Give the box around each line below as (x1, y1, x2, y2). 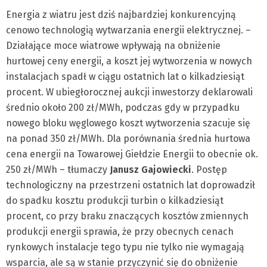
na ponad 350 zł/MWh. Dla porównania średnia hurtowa (6, 133, 250, 145)
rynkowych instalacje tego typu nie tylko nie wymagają (6, 241, 244, 253)
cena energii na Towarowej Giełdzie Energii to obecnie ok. (6, 148, 258, 160)
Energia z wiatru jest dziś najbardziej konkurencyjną (6, 9, 236, 21)
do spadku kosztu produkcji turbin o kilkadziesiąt (6, 195, 223, 207)
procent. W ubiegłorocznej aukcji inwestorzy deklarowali (6, 86, 253, 98)
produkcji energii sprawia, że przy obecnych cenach (6, 226, 234, 238)
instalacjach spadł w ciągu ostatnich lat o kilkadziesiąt (6, 71, 244, 83)
